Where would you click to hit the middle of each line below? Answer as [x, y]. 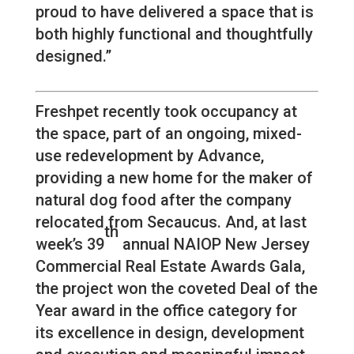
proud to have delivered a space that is [174, 12]
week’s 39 [70, 245]
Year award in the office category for [166, 311]
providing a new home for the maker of [174, 178]
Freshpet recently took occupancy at [166, 112]
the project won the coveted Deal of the [176, 289]
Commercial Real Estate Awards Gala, [170, 267]
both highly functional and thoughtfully [174, 34]
